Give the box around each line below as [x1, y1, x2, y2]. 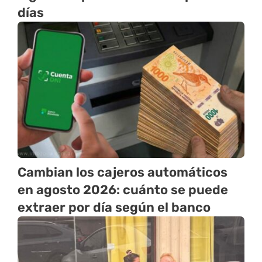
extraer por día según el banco [18, 199, 211, 216]
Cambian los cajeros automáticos [18, 164, 227, 181]
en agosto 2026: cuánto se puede [18, 182, 228, 198]
